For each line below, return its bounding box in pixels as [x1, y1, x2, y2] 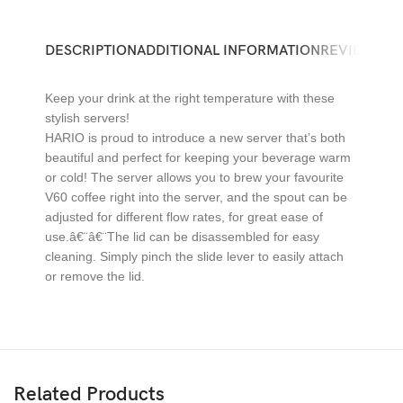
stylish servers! [45, 110, 130, 125]
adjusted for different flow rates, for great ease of [45, 209, 323, 224]
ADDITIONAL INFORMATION [137, 41, 320, 59]
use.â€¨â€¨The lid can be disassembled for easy [45, 228, 319, 244]
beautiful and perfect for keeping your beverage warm [45, 149, 351, 165]
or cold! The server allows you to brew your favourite [45, 169, 344, 184]
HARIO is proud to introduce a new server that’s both [45, 130, 345, 145]
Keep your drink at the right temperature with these [45, 90, 335, 105]
